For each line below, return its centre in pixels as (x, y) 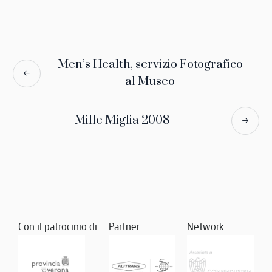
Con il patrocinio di (57, 226)
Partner (124, 226)
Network (206, 226)
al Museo (150, 81)
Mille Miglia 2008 (122, 120)
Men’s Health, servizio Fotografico (150, 64)
